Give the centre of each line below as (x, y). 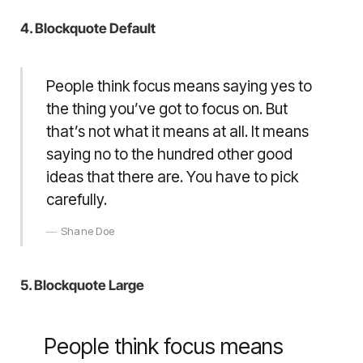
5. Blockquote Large (82, 285)
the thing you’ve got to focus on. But (167, 109)
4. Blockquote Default (88, 29)
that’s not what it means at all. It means (177, 131)
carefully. (76, 199)
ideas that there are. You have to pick (172, 177)
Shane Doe (88, 231)
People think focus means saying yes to (179, 86)
